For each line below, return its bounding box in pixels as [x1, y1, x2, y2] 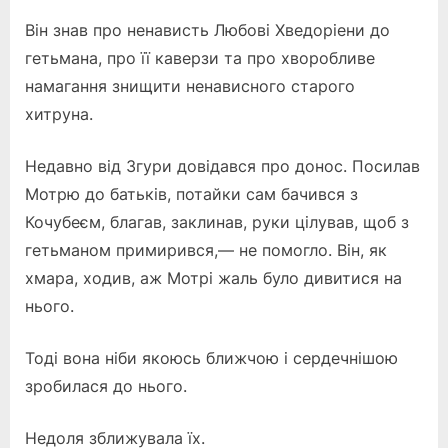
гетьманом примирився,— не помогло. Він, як [25, 239, 387, 260]
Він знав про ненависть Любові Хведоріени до [25, 19, 390, 40]
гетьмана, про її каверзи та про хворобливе [25, 47, 375, 68]
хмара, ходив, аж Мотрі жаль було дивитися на [25, 267, 402, 288]
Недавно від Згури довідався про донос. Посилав [25, 155, 420, 176]
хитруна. [25, 103, 93, 124]
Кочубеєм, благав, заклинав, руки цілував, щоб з [25, 211, 409, 232]
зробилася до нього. [25, 375, 187, 396]
